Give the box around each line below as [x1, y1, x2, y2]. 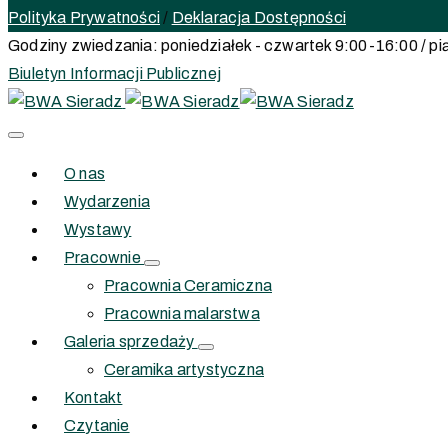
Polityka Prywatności [8, 9, 160, 26]
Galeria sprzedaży [64, 333, 198, 350]
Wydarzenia [64, 193, 150, 210]
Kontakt [64, 389, 123, 406]
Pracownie [64, 249, 144, 266]
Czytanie [64, 417, 130, 434]
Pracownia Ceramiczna [104, 277, 272, 294]
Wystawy [64, 221, 132, 238]
